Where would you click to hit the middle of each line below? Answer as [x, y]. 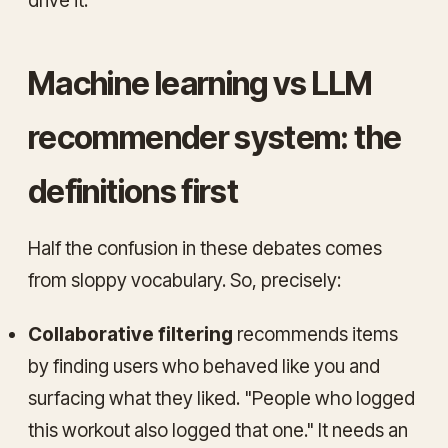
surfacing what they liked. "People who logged [221, 398]
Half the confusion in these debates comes [205, 248]
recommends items [315, 334]
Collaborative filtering [130, 334]
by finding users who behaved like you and [204, 366]
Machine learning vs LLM [200, 83]
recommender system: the [215, 137]
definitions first [133, 191]
